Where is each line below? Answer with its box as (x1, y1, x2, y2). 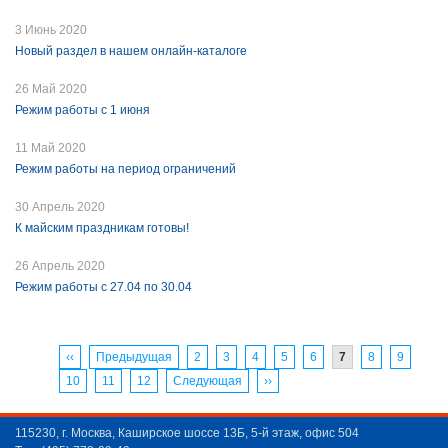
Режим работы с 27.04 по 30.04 (15, 280, 192, 295)
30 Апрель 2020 (15, 200, 105, 215)
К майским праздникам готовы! (15, 221, 189, 236)
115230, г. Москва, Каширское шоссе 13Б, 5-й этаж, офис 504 (15, 426, 359, 441)
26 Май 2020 (15, 82, 87, 97)
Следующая (173, 374, 242, 389)
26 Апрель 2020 (15, 259, 105, 274)
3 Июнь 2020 (15, 23, 87, 38)
